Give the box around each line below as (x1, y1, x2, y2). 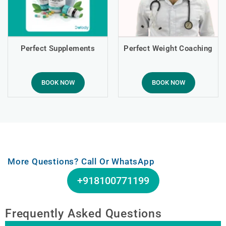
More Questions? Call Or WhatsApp (8, 156, 155, 166)
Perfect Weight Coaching (124, 43, 213, 53)
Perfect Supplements (20, 43, 95, 53)
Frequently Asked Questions (5, 206, 162, 220)
